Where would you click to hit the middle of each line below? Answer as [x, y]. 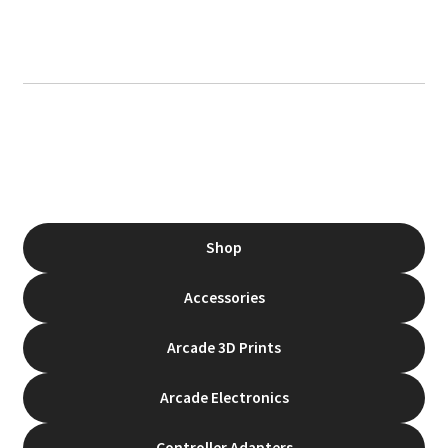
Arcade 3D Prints [224, 348]
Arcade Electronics [224, 398]
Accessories [224, 298]
